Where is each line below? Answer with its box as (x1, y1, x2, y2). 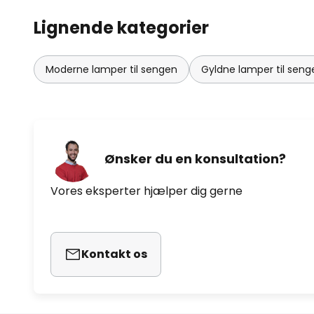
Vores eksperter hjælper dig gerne (50, 182, 243, 199)
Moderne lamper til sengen (46, 62, 177, 76)
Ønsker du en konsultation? (104, 150, 286, 168)
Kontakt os (81, 245, 147, 262)
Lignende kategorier (34, 15, 209, 39)
